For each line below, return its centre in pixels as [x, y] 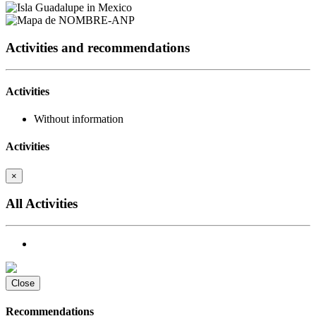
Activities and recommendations [98, 47]
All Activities [42, 204]
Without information [79, 119]
